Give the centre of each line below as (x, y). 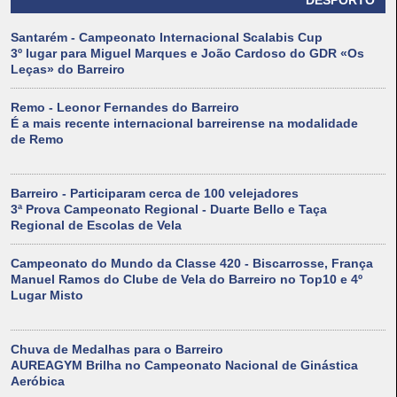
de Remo (37, 140)
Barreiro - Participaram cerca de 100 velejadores (155, 194)
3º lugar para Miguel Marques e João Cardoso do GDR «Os (187, 54)
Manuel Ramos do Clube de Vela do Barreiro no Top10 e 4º (187, 280)
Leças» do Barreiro (68, 70)
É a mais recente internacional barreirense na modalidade (184, 124)
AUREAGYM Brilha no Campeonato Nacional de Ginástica (184, 366)
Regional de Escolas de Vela (96, 226)
